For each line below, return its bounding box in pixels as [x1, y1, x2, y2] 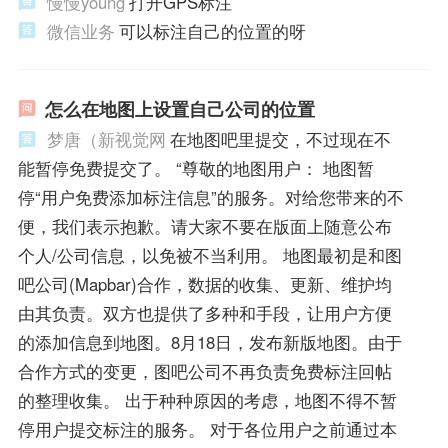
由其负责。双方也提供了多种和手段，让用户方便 [17, 301, 392, 326]
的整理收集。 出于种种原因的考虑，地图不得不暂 [17, 388, 397, 413]
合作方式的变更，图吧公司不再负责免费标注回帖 [17, 359, 392, 384]
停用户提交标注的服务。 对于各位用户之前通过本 [17, 417, 397, 442]
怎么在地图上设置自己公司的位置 [44, 96, 315, 123]
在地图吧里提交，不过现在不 [169, 127, 391, 152]
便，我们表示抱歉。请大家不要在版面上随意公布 [17, 214, 392, 239]
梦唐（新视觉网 [46, 127, 166, 152]
